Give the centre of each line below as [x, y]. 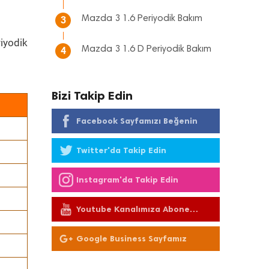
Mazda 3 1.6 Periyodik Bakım [142, 19]
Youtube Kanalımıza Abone [133, 209]
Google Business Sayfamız [131, 239]
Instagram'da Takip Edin [127, 180]
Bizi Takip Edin [92, 95]
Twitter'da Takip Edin [121, 150]
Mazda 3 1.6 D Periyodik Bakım [147, 49]
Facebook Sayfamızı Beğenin [137, 121]
